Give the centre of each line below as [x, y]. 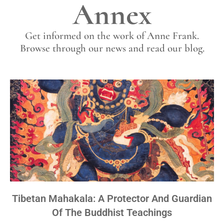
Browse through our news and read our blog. [112, 48]
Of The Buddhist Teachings [112, 212]
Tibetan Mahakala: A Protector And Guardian [112, 198]
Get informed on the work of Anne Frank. [112, 36]
